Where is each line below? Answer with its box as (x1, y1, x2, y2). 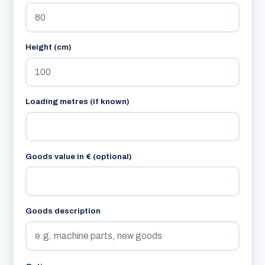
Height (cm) (25, 43, 72, 52)
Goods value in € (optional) (25, 151, 132, 161)
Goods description (25, 206, 101, 216)
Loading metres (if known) (25, 97, 130, 106)
